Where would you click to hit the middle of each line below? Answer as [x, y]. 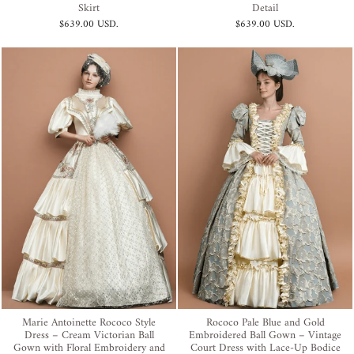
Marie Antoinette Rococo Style [89, 323]
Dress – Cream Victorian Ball [89, 336]
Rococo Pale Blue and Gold [265, 323]
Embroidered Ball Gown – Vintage [265, 336]
